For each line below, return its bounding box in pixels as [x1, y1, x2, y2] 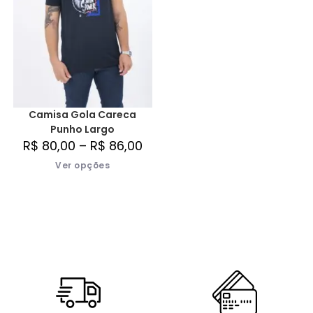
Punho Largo [50, 122, 115, 136]
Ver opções [55, 159, 110, 171]
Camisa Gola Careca [29, 107, 137, 122]
